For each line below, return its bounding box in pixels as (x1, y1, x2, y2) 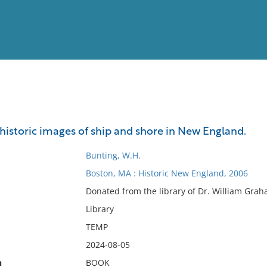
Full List (228, 112, 258, 121)
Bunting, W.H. (85, 150, 141, 161)
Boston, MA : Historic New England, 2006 (85, 167, 248, 179)
